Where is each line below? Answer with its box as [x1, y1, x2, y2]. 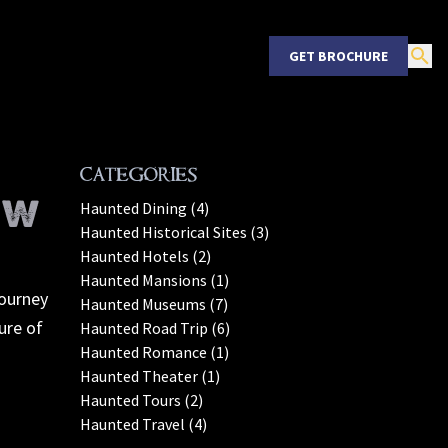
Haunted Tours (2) [80, 390, 203, 410]
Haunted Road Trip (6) [80, 318, 230, 338]
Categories [80, 163, 197, 185]
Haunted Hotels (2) [80, 246, 211, 266]
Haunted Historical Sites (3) [80, 222, 269, 242]
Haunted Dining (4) [80, 198, 209, 218]
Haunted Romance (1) [80, 342, 229, 362]
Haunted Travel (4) [80, 414, 207, 434]
